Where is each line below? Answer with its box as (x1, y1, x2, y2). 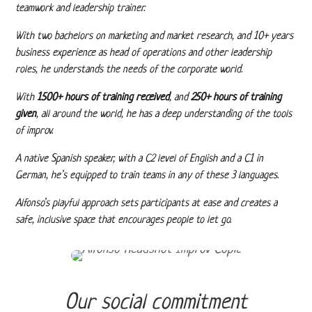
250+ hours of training (191, 92, 282, 104)
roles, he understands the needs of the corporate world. (15, 64, 243, 76)
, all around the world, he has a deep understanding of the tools (36, 109, 292, 120)
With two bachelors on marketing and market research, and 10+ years (15, 31, 294, 42)
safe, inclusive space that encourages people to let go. (15, 214, 232, 226)
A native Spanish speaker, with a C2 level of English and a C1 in (15, 153, 264, 165)
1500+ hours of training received (37, 92, 170, 104)
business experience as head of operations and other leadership (15, 47, 272, 59)
